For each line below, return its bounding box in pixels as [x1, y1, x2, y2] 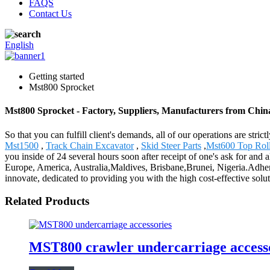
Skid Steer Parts [141, 140, 201, 151]
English [5, 40, 34, 50]
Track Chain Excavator [46, 140, 134, 151]
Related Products [5, 195, 89, 208]
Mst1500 [5, 140, 39, 151]
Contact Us [29, 8, 72, 19]
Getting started [29, 71, 84, 81]
